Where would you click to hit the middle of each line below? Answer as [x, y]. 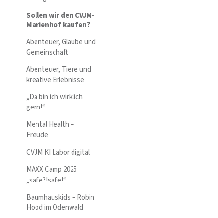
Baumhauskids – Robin [60, 197]
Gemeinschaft [47, 53]
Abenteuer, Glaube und [61, 42]
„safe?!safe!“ [47, 180]
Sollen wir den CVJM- [61, 15]
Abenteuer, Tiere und [59, 70]
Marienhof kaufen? [58, 25]
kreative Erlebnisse [55, 80]
